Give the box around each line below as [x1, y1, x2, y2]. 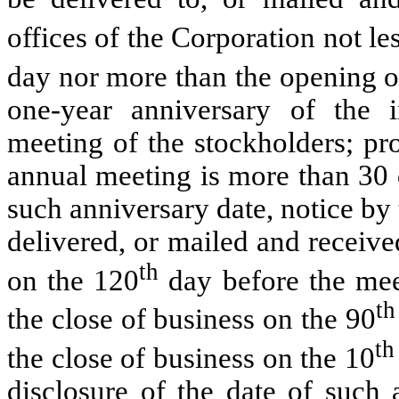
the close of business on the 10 [7, 342, 376, 375]
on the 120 [7, 264, 140, 297]
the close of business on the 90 [7, 303, 376, 336]
